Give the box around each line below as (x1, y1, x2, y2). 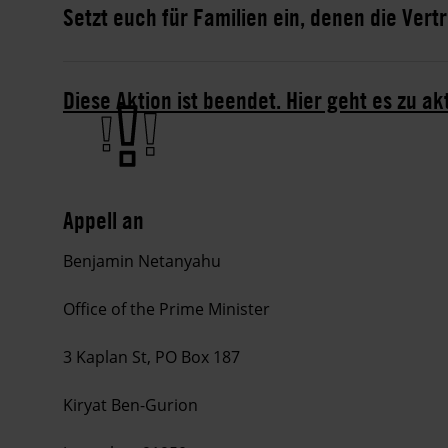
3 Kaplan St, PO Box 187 (63, 346, 240, 369)
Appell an (63, 205, 144, 236)
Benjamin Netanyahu (63, 250, 221, 273)
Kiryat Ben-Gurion (63, 394, 198, 417)
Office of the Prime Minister (63, 298, 270, 321)
